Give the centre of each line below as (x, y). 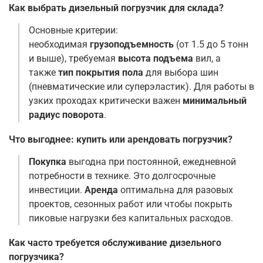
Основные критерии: (73, 31)
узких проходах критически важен (106, 101)
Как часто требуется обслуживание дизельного (115, 243)
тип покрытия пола (101, 73)
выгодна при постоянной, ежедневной (151, 162)
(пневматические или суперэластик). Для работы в (141, 87)
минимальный (215, 101)
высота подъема (156, 59)
